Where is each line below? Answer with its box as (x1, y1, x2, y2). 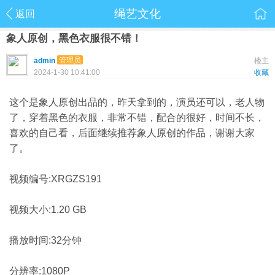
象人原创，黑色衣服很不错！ (6, 33, 142, 44)
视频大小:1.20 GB (9, 204, 87, 215)
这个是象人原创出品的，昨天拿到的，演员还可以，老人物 (9, 97, 265, 107)
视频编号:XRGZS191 (9, 174, 102, 184)
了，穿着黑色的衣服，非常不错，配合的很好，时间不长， (9, 112, 265, 123)
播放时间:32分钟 (9, 235, 82, 246)
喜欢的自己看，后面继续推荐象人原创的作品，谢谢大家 (9, 128, 255, 138)
